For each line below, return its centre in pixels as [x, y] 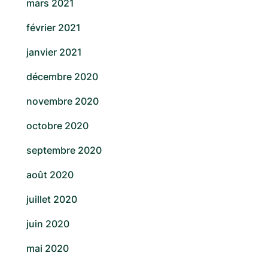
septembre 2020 [64, 150]
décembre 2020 [62, 77]
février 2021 [54, 28]
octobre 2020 [57, 126]
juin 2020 [48, 224]
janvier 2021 [54, 52]
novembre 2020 [63, 101]
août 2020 [50, 175]
